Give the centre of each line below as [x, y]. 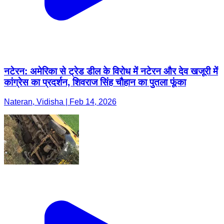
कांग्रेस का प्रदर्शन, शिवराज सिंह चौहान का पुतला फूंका [95, 82]
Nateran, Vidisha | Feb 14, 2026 [60, 101]
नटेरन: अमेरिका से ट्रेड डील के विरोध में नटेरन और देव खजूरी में [111, 71]
